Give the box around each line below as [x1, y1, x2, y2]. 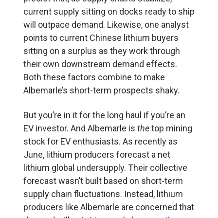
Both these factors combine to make [23, 72, 165, 83]
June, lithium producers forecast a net [23, 149, 170, 160]
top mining [149, 123, 192, 134]
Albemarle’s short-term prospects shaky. [23, 85, 180, 96]
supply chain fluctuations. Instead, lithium [23, 189, 183, 200]
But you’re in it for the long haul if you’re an [23, 110, 185, 121]
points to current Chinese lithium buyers [23, 33, 179, 43]
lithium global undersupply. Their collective [23, 163, 187, 173]
